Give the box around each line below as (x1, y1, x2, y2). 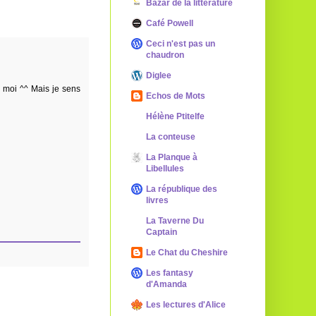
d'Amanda (146, 279, 187, 289)
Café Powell (146, 18, 193, 28)
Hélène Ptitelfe (146, 111, 205, 121)
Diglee (146, 71, 171, 80)
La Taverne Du (146, 216, 204, 226)
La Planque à (146, 152, 197, 162)
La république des (146, 184, 217, 194)
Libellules (146, 164, 184, 174)
